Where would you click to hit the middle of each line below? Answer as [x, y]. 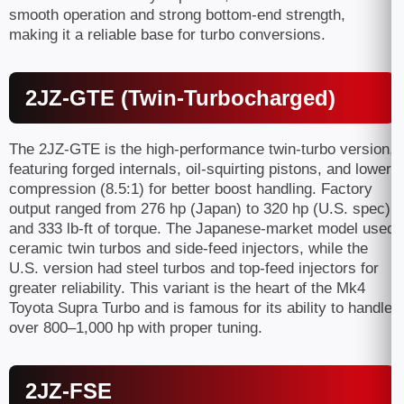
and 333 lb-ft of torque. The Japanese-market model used [202, 229]
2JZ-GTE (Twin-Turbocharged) [180, 98]
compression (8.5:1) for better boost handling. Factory [191, 189]
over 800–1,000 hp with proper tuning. [138, 328]
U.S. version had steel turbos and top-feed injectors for [194, 268]
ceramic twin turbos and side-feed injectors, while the [188, 248]
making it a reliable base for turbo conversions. [167, 35]
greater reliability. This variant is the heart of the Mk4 [187, 288]
